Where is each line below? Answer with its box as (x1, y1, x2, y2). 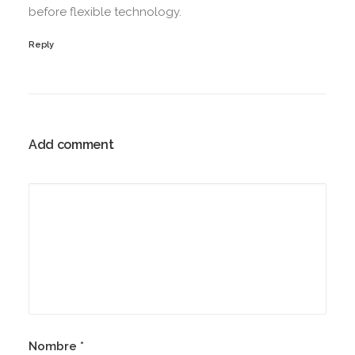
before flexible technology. (29, 5, 181, 19)
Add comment (29, 137, 114, 152)
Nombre (29, 339, 80, 353)
